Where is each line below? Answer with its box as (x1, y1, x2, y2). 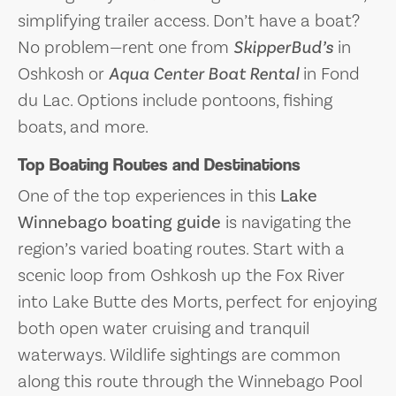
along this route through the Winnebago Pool (18, 369, 362, 393)
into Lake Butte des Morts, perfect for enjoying (18, 290, 377, 314)
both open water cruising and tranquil (18, 316, 309, 340)
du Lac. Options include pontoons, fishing (18, 88, 332, 112)
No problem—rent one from (18, 35, 233, 59)
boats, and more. (18, 115, 148, 139)
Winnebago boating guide (18, 210, 221, 234)
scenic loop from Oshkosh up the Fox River (18, 263, 345, 287)
